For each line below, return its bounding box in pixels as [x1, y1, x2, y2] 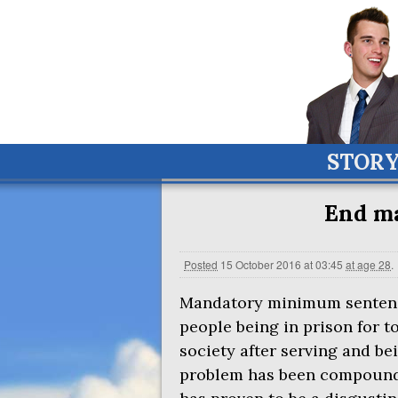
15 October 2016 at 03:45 [220, 257, 343, 272]
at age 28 [346, 257, 391, 272]
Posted [184, 257, 218, 272]
